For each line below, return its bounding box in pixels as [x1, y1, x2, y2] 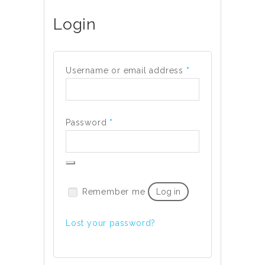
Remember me [82, 187, 146, 196]
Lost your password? [66, 218, 156, 228]
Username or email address [66, 66, 186, 75]
